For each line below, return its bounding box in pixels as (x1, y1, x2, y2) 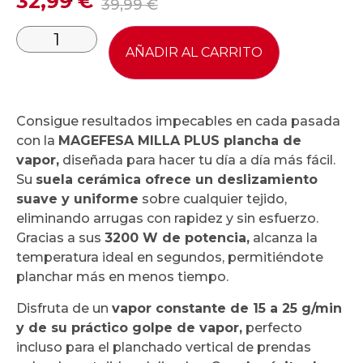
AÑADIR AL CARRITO (126, 45, 263, 61)
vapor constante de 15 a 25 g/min (112, 300, 342, 316)
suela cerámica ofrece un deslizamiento (36, 172, 318, 188)
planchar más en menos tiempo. (16, 269, 228, 285)
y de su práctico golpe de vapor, (16, 319, 242, 335)
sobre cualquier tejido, (139, 191, 287, 207)
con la (16, 133, 58, 149)
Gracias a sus (16, 230, 105, 246)
